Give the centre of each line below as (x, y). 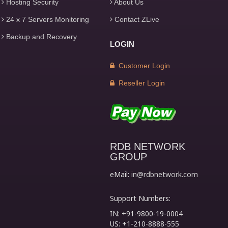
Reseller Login (139, 83)
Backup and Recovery (41, 37)
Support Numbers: (140, 198)
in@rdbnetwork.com (164, 174)
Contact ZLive (136, 19)
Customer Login (142, 66)
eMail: (120, 174)
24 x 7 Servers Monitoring (47, 19)
